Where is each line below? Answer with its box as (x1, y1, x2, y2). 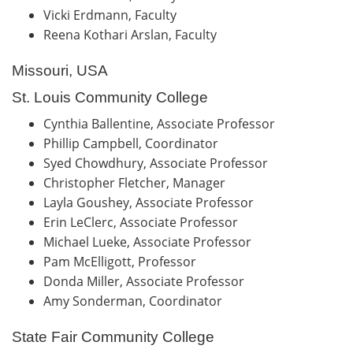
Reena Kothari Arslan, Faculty (43, 25, 223, 43)
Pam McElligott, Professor (43, 252, 203, 270)
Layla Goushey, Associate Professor (43, 193, 260, 211)
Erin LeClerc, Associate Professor (43, 213, 244, 231)
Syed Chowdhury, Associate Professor (43, 154, 274, 172)
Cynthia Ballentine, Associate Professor (43, 114, 281, 132)
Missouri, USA (12, 61, 108, 79)
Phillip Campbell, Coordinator (43, 134, 225, 152)
